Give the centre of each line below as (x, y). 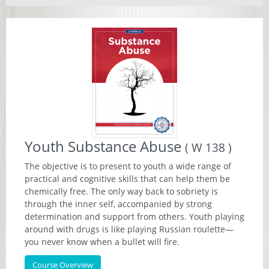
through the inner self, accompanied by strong (118, 204)
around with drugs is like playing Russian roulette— (129, 229)
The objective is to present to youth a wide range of (128, 166)
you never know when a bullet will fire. (102, 242)
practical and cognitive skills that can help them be (127, 179)
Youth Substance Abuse (105, 146)
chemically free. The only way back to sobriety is (121, 191)
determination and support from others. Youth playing (134, 216)
